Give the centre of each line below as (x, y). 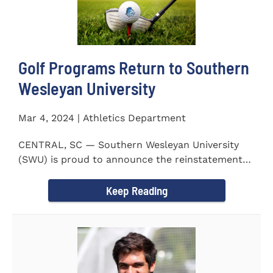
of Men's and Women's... (75, 174)
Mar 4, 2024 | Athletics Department (102, 118)
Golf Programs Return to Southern (134, 67)
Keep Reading (136, 190)
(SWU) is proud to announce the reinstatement (130, 159)
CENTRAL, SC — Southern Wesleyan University (129, 144)
